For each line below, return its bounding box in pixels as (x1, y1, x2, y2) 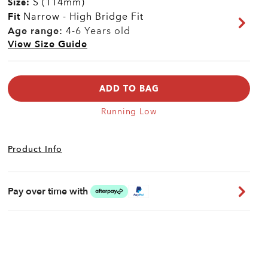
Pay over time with (8, 184, 88, 198)
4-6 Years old (63, 25, 130, 38)
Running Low (101, 106, 157, 117)
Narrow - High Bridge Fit (20, 10, 144, 23)
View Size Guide (8, 38, 87, 51)
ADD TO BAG (99, 83, 159, 95)
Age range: (8, 25, 63, 38)
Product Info (8, 144, 62, 155)
